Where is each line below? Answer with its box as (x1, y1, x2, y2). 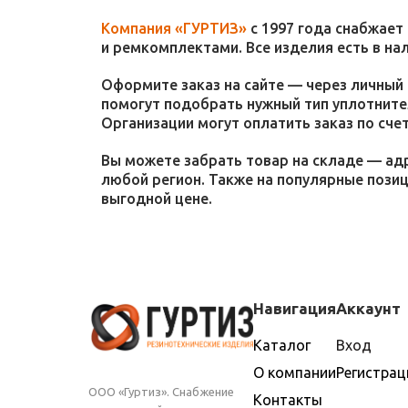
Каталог (253, 337, 311, 353)
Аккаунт (336, 300, 401, 317)
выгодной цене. (101, 190, 212, 207)
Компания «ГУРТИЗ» (101, 20, 247, 36)
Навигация (253, 300, 336, 317)
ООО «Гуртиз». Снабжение (88, 385, 234, 398)
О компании (253, 364, 336, 381)
